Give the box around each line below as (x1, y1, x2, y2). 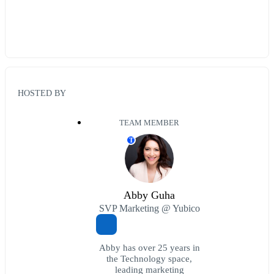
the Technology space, (106, 253, 192, 264)
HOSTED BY (18, 88, 66, 98)
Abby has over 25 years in (98, 242, 200, 253)
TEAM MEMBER (119, 119, 179, 128)
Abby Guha (124, 189, 175, 202)
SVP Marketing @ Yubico (98, 203, 200, 214)
